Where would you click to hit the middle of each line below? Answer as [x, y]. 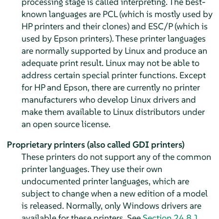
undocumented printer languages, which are [105, 181]
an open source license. [66, 124]
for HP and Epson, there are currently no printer [110, 87]
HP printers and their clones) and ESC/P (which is [114, 26]
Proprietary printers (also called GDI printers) [96, 144]
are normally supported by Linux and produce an [114, 50]
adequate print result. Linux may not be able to [110, 63]
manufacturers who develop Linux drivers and [109, 99]
